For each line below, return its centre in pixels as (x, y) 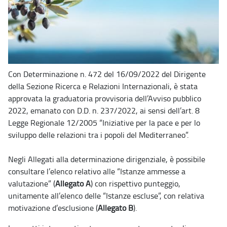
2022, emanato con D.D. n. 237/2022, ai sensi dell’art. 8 (104, 110)
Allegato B (116, 207)
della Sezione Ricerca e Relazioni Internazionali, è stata (103, 86)
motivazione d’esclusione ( (53, 207)
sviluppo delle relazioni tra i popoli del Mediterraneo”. (98, 135)
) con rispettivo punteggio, (136, 183)
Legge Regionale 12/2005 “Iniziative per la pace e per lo (104, 122)
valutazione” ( (32, 183)
